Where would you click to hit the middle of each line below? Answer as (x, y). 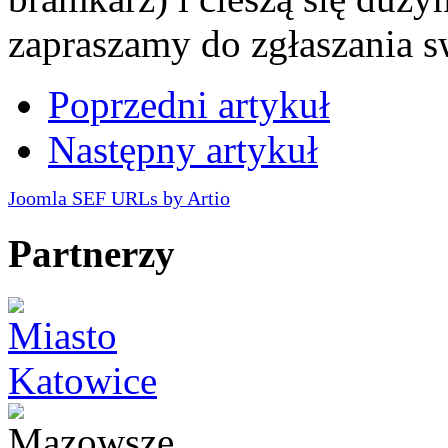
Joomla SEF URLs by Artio (119, 198)
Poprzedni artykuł (189, 104)
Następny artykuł (183, 149)
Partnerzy (91, 254)
